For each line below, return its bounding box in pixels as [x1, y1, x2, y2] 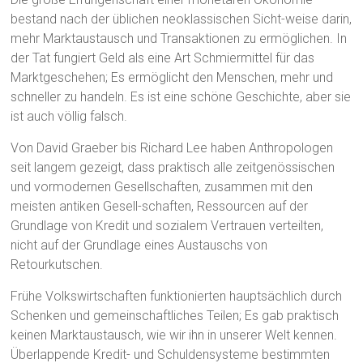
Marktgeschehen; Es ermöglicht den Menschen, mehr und [11, 70, 334, 86]
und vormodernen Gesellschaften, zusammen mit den [11, 179, 314, 195]
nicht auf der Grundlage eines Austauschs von [11, 237, 268, 254]
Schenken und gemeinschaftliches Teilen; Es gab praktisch [11, 308, 340, 324]
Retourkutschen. [11, 257, 104, 273]
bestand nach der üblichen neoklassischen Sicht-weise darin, [11, 11, 352, 28]
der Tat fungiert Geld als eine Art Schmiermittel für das [11, 50, 315, 66]
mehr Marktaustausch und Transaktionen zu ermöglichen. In [11, 31, 348, 47]
